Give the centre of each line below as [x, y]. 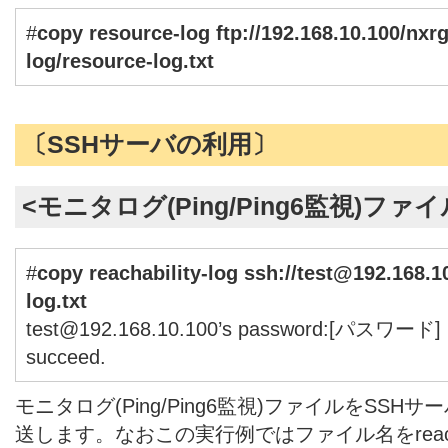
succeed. [66, 356]
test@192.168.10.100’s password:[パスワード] [233, 328]
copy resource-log [123, 32]
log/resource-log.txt [120, 60]
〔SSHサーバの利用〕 [149, 144]
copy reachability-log [140, 272]
